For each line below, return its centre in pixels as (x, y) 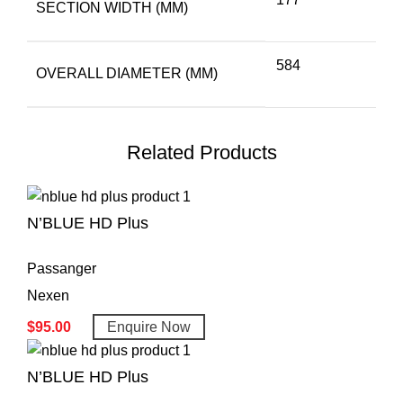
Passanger (62, 268)
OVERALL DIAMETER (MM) (127, 73)
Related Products (201, 152)
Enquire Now (149, 327)
